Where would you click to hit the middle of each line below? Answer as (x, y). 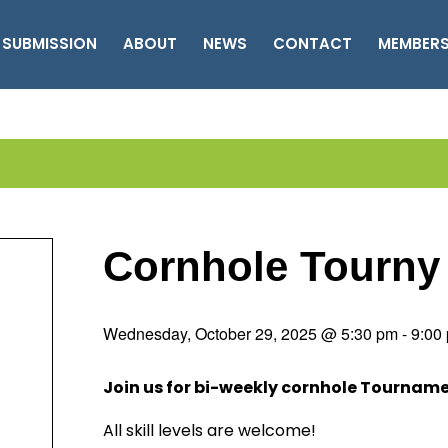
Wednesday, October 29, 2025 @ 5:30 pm (250, 333)
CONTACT (312, 43)
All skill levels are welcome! (209, 430)
